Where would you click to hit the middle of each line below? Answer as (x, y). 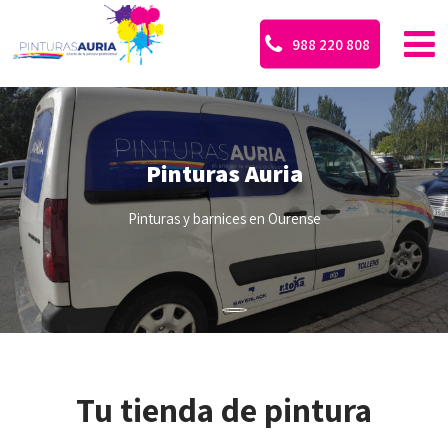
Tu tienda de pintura (224, 410)
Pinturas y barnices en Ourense (224, 218)
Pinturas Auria (224, 172)
